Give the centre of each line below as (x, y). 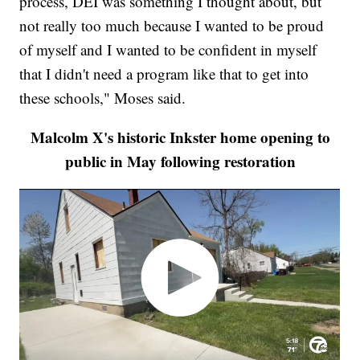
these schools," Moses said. (103, 97)
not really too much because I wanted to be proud (172, 25)
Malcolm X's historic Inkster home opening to (180, 137)
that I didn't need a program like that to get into (164, 73)
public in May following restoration (180, 161)
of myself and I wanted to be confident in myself (168, 49)
